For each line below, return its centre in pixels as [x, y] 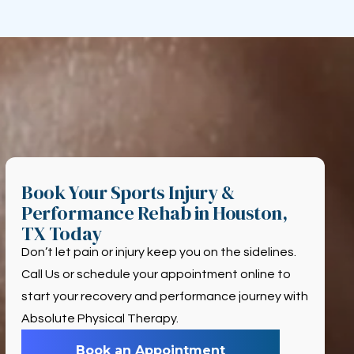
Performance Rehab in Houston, [154, 213]
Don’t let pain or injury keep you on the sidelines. [159, 252]
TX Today [62, 234]
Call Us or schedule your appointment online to [156, 275]
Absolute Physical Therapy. [100, 319]
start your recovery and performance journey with [165, 297]
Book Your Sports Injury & [128, 193]
